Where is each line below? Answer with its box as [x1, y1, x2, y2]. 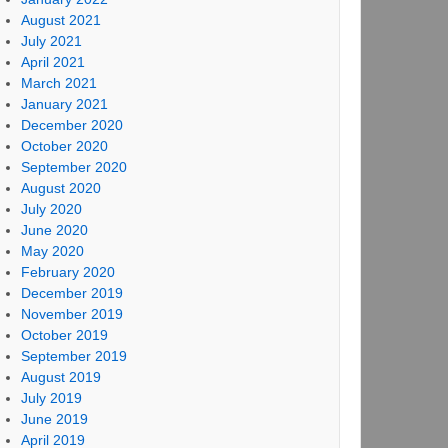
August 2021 [20, 12, 101, 28]
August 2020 [20, 180, 101, 196]
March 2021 [20, 75, 97, 91]
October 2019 [20, 327, 108, 343]
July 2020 [20, 201, 82, 217]
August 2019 [20, 369, 101, 385]
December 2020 [20, 117, 123, 133]
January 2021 [20, 96, 108, 112]
